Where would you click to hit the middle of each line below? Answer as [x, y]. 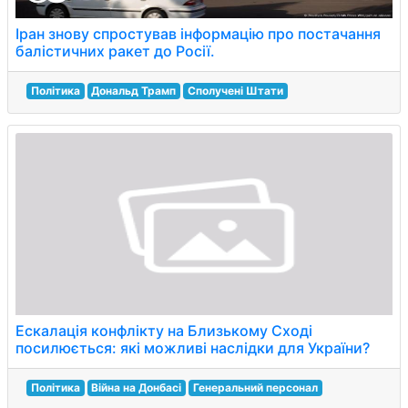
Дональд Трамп [134, 91]
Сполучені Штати [235, 91]
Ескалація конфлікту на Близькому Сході [164, 331]
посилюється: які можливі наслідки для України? [193, 348]
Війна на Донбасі [137, 388]
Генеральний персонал [255, 388]
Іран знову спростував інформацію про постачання [198, 34]
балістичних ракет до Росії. [115, 51]
